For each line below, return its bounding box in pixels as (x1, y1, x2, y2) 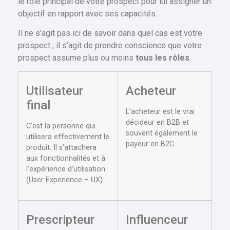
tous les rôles (136, 52, 189, 63)
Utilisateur (26, 84, 83, 99)
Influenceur (126, 213, 188, 227)
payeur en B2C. (126, 140, 176, 149)
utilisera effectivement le (26, 132, 109, 142)
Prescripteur (26, 213, 94, 227)
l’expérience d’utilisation (26, 165, 105, 174)
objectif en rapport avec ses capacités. (18, 8, 157, 18)
